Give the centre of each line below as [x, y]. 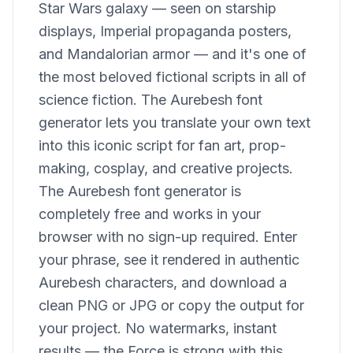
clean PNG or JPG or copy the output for [171, 306]
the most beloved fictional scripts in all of [173, 77]
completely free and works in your [150, 214]
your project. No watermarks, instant [158, 329]
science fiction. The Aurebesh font [150, 100]
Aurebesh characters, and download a [163, 283]
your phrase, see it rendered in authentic [169, 260]
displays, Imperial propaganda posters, [165, 32]
